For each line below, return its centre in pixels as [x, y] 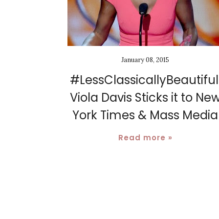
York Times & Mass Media [145, 115]
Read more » [145, 137]
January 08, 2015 [145, 60]
